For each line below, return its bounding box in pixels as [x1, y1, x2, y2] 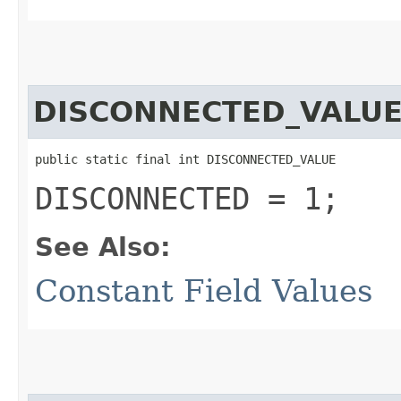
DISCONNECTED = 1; [35, 180, 339, 217]
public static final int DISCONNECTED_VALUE [35, 151, 336, 166]
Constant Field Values [35, 272, 372, 309]
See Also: [35, 231, 171, 262]
